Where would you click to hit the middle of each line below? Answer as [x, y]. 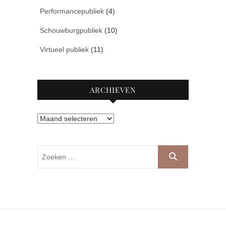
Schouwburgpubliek [71, 31]
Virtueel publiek [64, 50]
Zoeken [170, 151]
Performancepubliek [72, 11]
